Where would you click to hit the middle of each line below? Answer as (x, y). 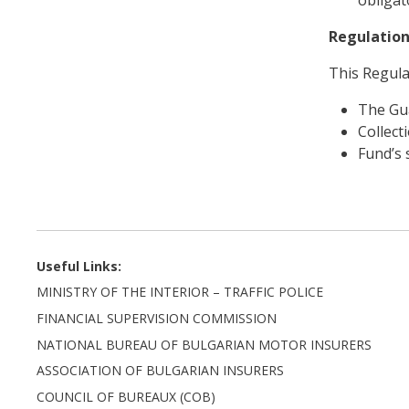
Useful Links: (79, 266)
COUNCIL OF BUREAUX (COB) (126, 396)
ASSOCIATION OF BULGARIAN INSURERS (161, 371)
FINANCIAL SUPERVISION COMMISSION (157, 318)
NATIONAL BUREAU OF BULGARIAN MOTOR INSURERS (204, 344)
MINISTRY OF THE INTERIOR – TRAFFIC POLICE (180, 292)
